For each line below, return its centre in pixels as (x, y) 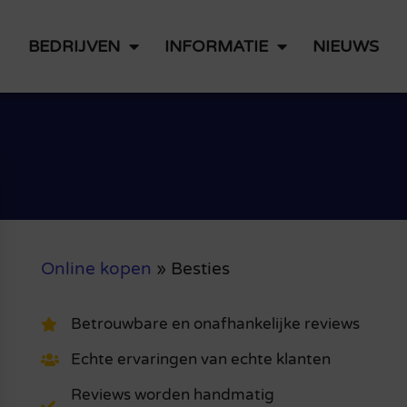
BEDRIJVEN (74, 46)
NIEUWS (345, 46)
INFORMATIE (216, 46)
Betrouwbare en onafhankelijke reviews (215, 324)
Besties (200, 268)
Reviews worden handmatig (172, 395)
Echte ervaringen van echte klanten (200, 360)
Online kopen (96, 268)
